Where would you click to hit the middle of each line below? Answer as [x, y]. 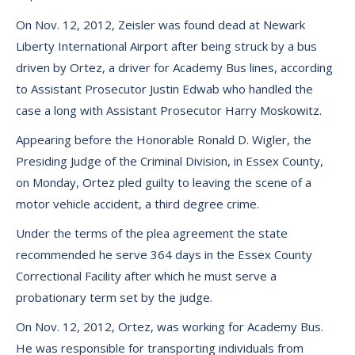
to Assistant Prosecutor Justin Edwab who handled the [164, 89]
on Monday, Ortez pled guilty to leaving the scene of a [164, 182]
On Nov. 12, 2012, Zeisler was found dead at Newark [160, 25]
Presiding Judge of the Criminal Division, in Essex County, [170, 161]
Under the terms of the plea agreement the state [152, 233]
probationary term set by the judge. [114, 297]
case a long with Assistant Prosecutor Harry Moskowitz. [169, 110]
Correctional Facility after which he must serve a [146, 276]
